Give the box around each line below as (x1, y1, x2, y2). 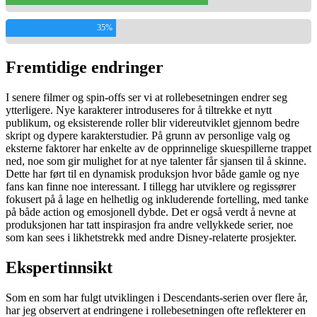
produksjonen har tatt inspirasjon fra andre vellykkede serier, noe (6, 219, 293, 231)
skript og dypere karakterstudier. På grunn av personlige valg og (6, 129, 290, 142)
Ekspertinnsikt (6, 258, 113, 277)
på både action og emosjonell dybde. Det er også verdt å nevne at (6, 206, 296, 219)
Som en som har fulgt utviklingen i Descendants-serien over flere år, (6, 291, 308, 304)
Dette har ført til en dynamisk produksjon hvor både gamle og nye (6, 168, 299, 180)
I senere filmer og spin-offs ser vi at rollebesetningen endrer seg (6, 91, 287, 104)
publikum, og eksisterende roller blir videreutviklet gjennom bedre (6, 117, 299, 129)
